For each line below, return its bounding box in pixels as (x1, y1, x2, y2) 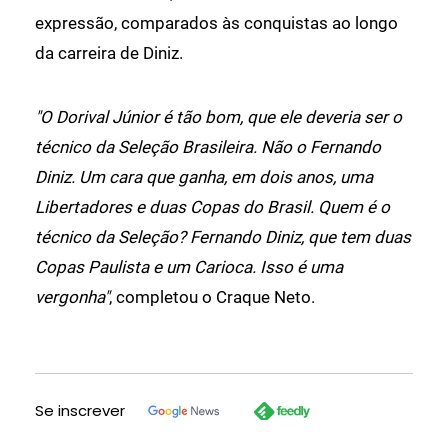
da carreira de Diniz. (35, 42, 183, 63)
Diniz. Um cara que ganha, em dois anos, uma (35, 166, 373, 187)
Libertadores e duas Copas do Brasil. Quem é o (35, 196, 390, 217)
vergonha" (35, 286, 109, 307)
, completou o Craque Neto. (109, 286, 315, 307)
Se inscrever (35, 399, 125, 421)
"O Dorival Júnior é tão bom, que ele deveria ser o (35, 106, 402, 127)
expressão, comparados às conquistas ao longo (35, 12, 398, 33)
